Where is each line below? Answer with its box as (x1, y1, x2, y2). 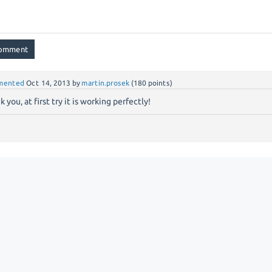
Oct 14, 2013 (26, 79, 71, 87)
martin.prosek (81, 79, 130, 87)
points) (146, 79, 173, 87)
